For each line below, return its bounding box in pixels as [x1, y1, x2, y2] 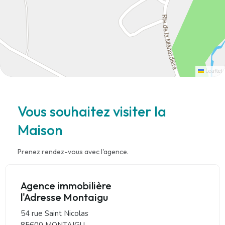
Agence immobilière [21, 179, 111, 192]
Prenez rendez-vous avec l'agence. [18, 147, 129, 156]
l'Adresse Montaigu [21, 190, 108, 203]
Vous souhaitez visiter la [18, 102, 166, 120]
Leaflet [204, 67, 222, 75]
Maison [18, 121, 63, 139]
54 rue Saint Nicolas [21, 208, 88, 218]
